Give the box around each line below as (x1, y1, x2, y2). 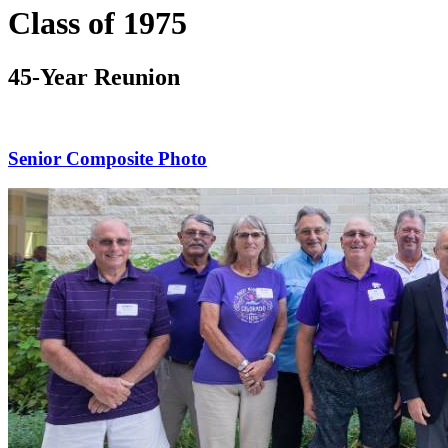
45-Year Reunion (8, 63, 180, 90)
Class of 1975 (8, 5, 187, 42)
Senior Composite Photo (8, 147, 207, 169)
